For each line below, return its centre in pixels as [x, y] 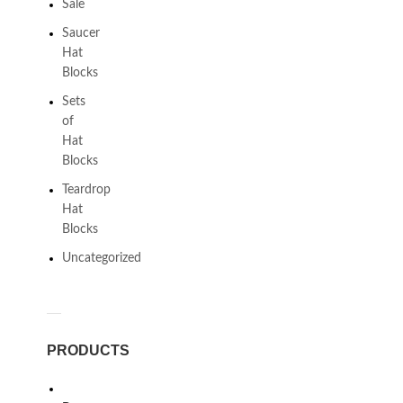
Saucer [81, 33]
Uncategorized [101, 258]
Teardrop [86, 190]
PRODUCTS [88, 350]
